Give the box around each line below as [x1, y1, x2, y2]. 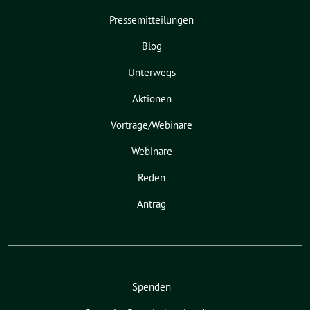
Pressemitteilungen [109, 12, 194, 26]
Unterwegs [127, 65, 176, 79]
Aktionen [131, 91, 172, 105]
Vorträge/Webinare [111, 118, 192, 131]
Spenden [132, 280, 171, 293]
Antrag [137, 197, 166, 210]
